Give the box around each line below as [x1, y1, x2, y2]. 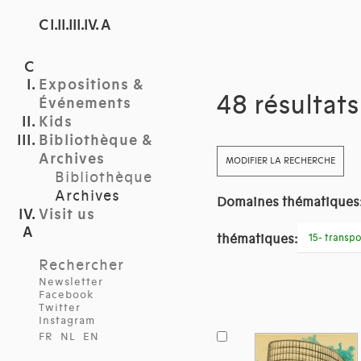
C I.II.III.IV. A [39, 16, 111, 35]
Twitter [39, 301, 81, 314]
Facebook [39, 288, 94, 301]
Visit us [39, 205, 95, 224]
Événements [39, 94, 131, 113]
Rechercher [39, 256, 124, 274]
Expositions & [39, 76, 144, 94]
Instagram [39, 314, 95, 327]
